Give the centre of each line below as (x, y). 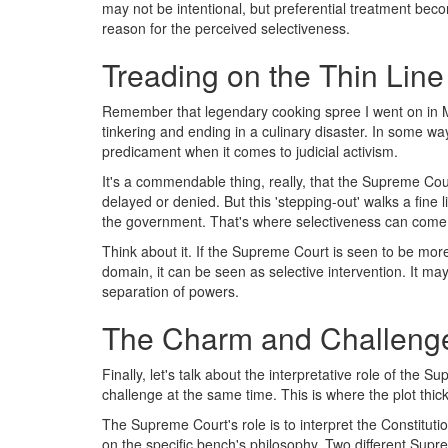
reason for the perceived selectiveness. (226, 28)
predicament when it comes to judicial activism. (250, 151)
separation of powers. (170, 291)
